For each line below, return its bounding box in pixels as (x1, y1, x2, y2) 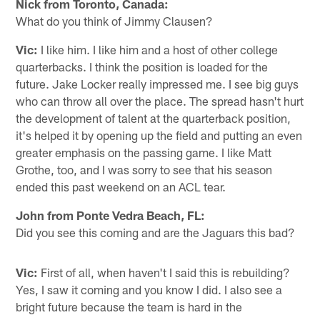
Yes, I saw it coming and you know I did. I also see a (16, 281, 283, 296)
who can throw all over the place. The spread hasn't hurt (16, 93, 304, 108)
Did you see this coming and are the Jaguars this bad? (16, 224, 296, 239)
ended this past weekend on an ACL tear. (16, 179, 226, 194)
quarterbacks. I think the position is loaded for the (16, 59, 269, 74)
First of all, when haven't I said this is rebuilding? (38, 264, 291, 279)
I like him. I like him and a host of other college (38, 41, 279, 56)
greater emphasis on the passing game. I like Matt (16, 144, 272, 159)
